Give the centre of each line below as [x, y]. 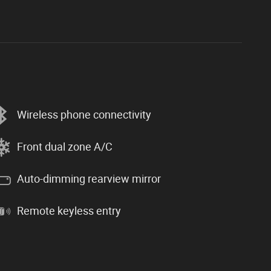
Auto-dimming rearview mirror [89, 179]
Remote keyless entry [69, 211]
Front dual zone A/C [65, 147]
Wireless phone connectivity [84, 115]
